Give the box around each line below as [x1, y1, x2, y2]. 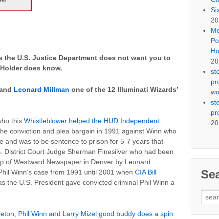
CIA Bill [135, 168, 156, 176]
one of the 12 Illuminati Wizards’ [69, 85, 178, 93]
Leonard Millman [14, 85, 69, 93]
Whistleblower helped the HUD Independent [24, 117, 159, 125]
